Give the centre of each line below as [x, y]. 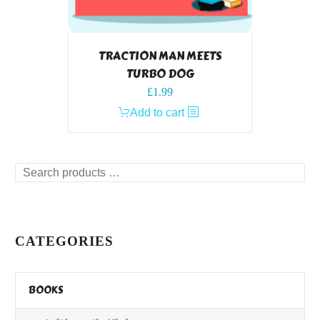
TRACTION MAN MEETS [160, 56]
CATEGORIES [64, 241]
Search [32, 171]
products [36, 189]
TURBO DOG [160, 74]
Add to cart [157, 113]
